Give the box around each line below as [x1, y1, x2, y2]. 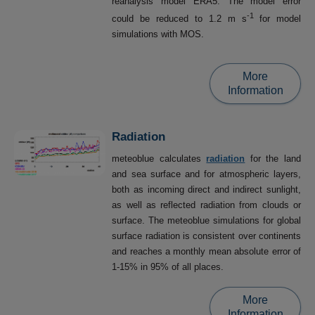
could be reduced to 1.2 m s [112, 13, 247, 25]
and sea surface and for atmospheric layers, [112, 168, 301, 179]
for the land [245, 153, 302, 164]
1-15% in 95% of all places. [112, 261, 224, 272]
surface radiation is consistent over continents [112, 230, 301, 241]
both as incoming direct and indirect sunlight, [112, 184, 301, 195]
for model [259, 13, 302, 25]
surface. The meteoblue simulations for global [112, 214, 301, 226]
